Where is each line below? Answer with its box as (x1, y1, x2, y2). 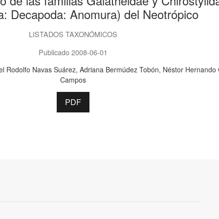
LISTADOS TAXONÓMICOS (28, 28, 117, 39)
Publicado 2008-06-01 (38, 46, 108, 57)
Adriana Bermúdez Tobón (80, 64, 159, 74)
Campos (60, 74, 86, 85)
